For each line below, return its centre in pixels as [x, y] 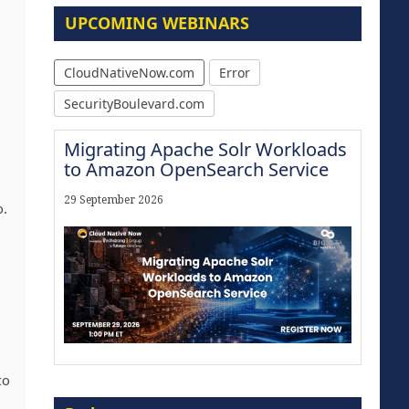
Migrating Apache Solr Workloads [205, 150]
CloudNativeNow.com [129, 73]
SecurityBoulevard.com [134, 104]
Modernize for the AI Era [166, 385]
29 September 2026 [113, 200]
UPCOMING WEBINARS [157, 23]
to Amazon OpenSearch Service [196, 170]
